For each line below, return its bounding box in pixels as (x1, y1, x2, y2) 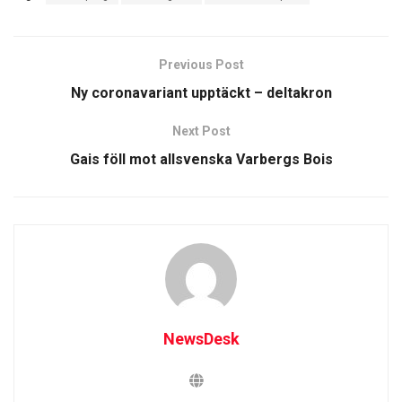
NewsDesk (162, 328, 240, 348)
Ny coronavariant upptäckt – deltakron (70, 83, 332, 101)
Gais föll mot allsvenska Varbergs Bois (69, 150, 333, 168)
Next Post (171, 123, 231, 138)
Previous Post (158, 57, 244, 72)
